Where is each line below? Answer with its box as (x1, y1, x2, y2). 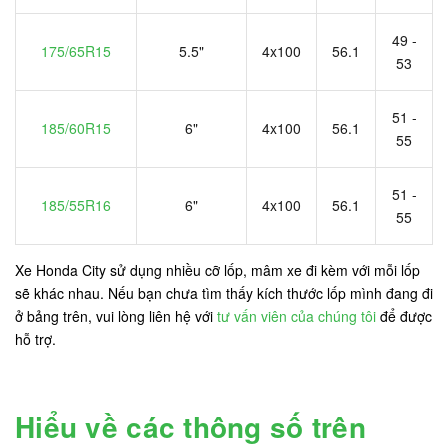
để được (376, 306, 432, 327)
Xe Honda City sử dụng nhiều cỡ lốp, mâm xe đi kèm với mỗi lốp (15, 260, 420, 281)
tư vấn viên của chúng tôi (217, 306, 376, 327)
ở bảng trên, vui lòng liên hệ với (15, 306, 217, 327)
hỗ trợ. (15, 329, 56, 350)
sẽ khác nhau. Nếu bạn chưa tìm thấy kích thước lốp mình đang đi (15, 283, 433, 304)
